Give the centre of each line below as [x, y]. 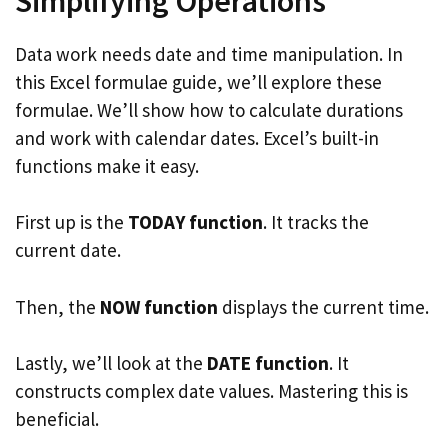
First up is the [71, 222]
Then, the [57, 306]
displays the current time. [323, 306]
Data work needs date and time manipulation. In [209, 53]
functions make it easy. [107, 165]
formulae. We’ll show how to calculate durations [209, 109]
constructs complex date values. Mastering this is [211, 391]
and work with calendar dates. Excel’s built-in [197, 137]
